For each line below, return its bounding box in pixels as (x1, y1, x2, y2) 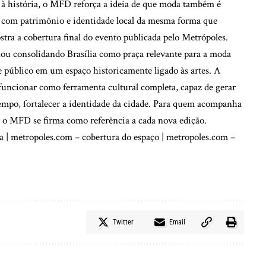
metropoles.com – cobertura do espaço (11, 130, 159, 144)
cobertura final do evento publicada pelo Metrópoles (24, 30, 226, 44)
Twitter (112, 217, 134, 226)
